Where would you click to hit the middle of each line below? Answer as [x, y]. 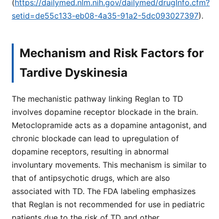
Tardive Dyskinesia [74, 72]
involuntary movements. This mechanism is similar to [109, 164]
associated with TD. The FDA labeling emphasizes [104, 191]
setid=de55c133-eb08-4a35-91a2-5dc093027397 [105, 15]
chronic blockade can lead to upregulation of [95, 138]
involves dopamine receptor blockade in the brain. [105, 112]
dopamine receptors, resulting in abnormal [90, 151]
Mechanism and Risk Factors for [112, 53]
